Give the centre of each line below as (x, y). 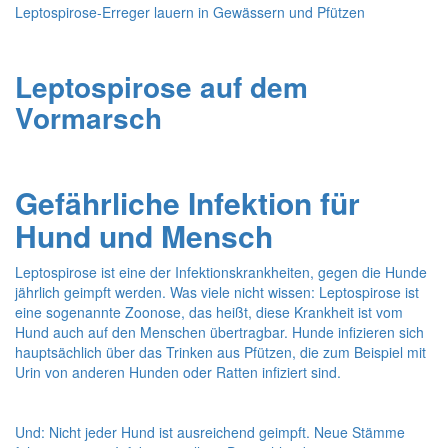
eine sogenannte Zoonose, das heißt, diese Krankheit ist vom (209, 312)
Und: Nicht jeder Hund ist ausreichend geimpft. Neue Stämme (210, 432)
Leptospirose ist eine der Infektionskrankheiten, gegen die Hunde (221, 272)
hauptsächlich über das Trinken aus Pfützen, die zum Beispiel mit (220, 352)
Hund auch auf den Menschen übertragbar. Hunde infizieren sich (219, 332)
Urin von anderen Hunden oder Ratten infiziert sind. (178, 372)
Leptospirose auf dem (161, 87)
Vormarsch (88, 118)
